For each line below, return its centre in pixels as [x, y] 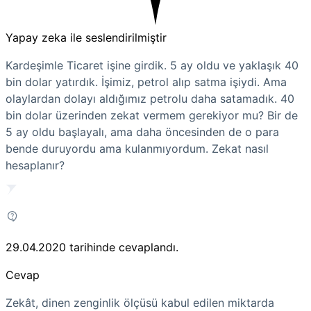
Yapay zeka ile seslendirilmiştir [86, 37]
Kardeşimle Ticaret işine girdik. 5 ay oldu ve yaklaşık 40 [152, 65]
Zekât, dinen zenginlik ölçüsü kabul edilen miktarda [140, 302]
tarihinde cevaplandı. [124, 247]
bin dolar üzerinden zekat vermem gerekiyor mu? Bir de [152, 115]
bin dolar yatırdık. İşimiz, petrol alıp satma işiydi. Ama [146, 82]
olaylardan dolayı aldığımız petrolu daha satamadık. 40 [150, 98]
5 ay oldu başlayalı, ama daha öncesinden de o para [142, 132]
